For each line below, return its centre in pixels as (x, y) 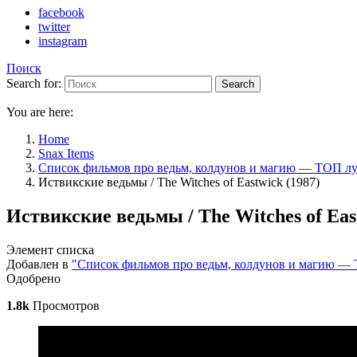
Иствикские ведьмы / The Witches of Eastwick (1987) (179, 182)
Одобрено (33, 278)
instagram (63, 41)
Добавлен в (39, 264)
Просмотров (65, 305)
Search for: (34, 83)
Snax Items (66, 153)
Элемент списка (50, 249)
